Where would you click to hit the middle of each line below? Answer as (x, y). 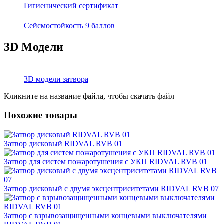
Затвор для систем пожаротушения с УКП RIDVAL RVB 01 (106, 162)
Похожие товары (41, 115)
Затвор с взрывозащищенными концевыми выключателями (105, 216)
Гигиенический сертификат (71, 5)
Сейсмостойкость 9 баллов (69, 25)
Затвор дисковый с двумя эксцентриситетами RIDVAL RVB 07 (111, 189)
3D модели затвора (56, 79)
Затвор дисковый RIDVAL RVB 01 (63, 144)
